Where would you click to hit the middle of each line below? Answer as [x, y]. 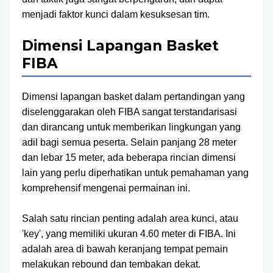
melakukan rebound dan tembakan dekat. [111, 264]
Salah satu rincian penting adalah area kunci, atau [130, 218]
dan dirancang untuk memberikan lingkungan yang [131, 127]
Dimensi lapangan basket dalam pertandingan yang [133, 97]
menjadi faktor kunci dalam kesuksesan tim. [116, 14]
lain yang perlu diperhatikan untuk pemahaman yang [135, 173]
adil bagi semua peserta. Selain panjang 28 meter [129, 142]
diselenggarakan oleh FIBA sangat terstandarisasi [129, 112]
